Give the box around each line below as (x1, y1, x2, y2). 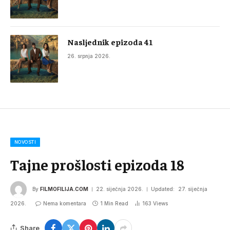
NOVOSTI (14, 139, 36, 145)
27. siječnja (178, 185, 207, 192)
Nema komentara (43, 200, 86, 207)
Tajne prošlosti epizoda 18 (10, 155, 185, 174)
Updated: (151, 185, 175, 192)
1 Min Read (100, 200, 128, 207)
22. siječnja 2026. (96, 185, 143, 192)
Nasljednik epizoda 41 (67, 36, 153, 47)
